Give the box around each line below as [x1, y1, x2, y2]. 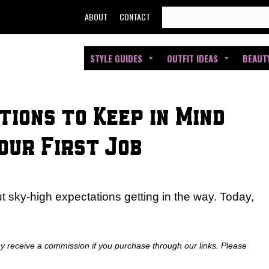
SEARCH [162, 9, 196, 19]
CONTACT [119, 10, 151, 23]
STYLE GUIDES [90, 52, 142, 65]
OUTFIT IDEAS [167, 52, 218, 65]
